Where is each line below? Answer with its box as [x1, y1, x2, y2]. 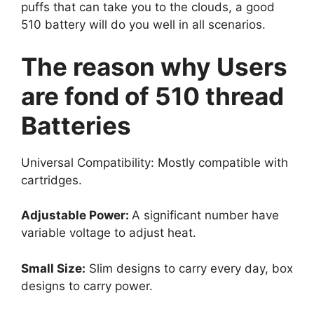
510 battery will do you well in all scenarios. [21, 18, 266, 32]
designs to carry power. [21, 278, 153, 293]
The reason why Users [21, 51, 287, 81]
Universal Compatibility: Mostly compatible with [21, 155, 288, 170]
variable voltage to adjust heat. [21, 226, 196, 240]
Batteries [21, 110, 131, 140]
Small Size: [21, 261, 86, 275]
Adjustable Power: [21, 208, 132, 223]
